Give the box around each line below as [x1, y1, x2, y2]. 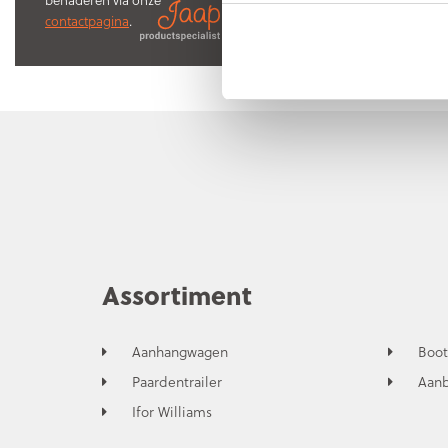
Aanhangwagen [132, 340, 228, 362]
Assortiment [102, 275, 252, 313]
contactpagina [45, 11, 129, 30]
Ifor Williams [132, 400, 212, 422]
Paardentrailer [132, 370, 222, 392]
